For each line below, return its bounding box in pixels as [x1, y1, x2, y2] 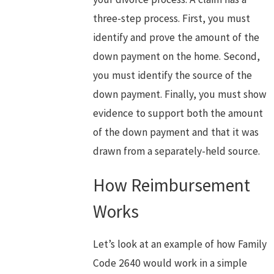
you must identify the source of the [93, 68, 253, 83]
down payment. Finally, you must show [93, 87, 267, 102]
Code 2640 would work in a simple [93, 256, 248, 270]
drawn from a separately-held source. [93, 144, 261, 158]
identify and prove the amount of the [93, 31, 260, 45]
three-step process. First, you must [93, 12, 251, 26]
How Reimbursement [93, 173, 251, 196]
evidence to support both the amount [93, 106, 264, 120]
